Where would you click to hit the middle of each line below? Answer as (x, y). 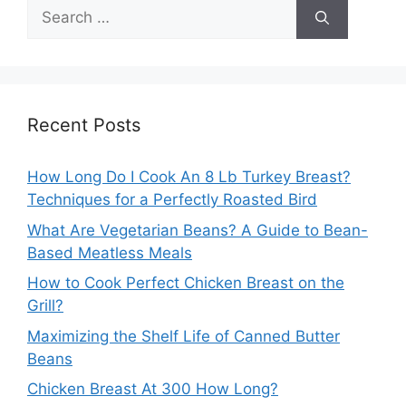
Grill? (45, 306)
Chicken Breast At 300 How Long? (153, 389)
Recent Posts (84, 126)
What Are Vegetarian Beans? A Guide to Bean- (198, 230)
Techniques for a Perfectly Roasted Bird (172, 200)
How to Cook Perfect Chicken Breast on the (186, 283)
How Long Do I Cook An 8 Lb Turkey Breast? (189, 177)
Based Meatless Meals (110, 252)
